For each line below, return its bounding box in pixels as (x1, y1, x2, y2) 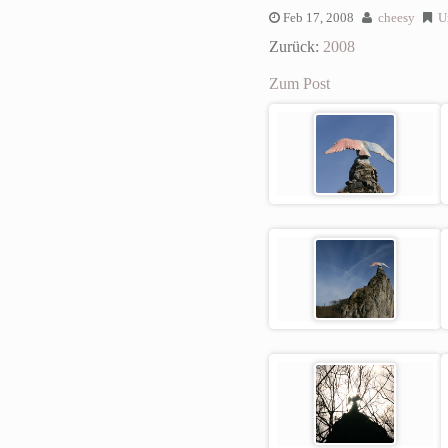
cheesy (377, 10, 415, 25)
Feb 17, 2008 (282, 10, 354, 25)
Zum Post (268, 74, 330, 92)
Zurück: (268, 37, 323, 55)
